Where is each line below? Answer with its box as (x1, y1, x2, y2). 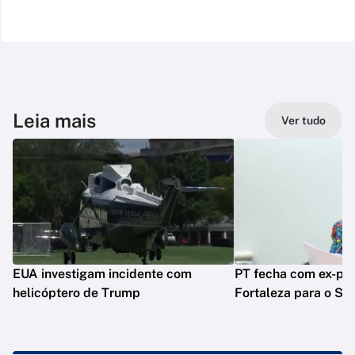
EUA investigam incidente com (13, 266, 192, 282)
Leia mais (13, 109, 96, 132)
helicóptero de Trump (13, 285, 140, 301)
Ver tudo (281, 114, 326, 128)
